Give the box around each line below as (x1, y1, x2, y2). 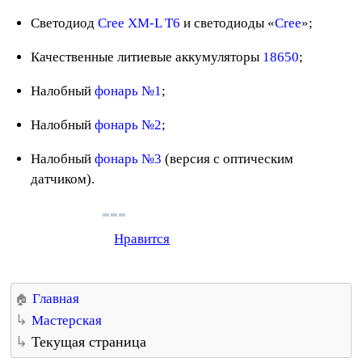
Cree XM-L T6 (98, 15, 181, 31)
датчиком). (31, 170, 95, 187)
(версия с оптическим (162, 150, 294, 166)
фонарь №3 (95, 150, 162, 166)
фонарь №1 (95, 82, 162, 99)
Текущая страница (32, 333, 147, 350)
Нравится (114, 230, 170, 246)
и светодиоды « (180, 15, 276, 31)
